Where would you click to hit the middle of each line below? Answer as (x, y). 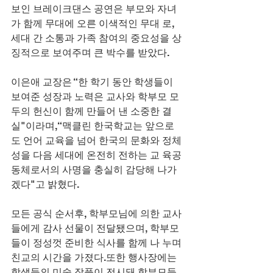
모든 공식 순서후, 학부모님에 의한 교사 (96, 214)
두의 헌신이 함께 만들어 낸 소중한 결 (91, 112)
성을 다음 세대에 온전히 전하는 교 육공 (96, 155)
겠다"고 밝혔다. (45, 185)
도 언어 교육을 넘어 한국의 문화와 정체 (96, 141)
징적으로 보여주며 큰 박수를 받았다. (90, 53)
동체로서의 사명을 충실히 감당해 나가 (94, 170)
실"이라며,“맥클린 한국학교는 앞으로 (93, 126)
